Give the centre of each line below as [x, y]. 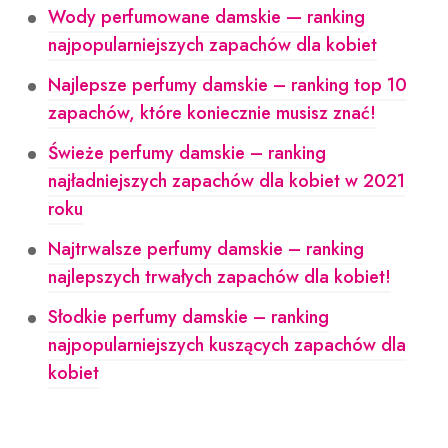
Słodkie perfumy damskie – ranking [188, 317]
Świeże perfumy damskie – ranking [187, 153]
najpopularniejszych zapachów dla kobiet [212, 45]
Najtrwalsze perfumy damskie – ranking [206, 249]
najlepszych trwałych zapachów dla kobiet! [219, 277]
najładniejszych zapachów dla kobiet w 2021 [226, 181]
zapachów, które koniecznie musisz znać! [212, 113]
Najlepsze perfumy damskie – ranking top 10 [227, 85]
